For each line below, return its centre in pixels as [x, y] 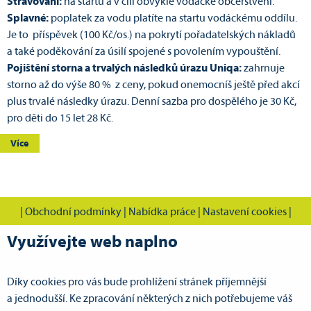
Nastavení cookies [244, 212]
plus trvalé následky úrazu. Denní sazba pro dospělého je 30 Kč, [152, 102]
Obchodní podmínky [73, 212]
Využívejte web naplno [92, 243]
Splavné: [28, 19]
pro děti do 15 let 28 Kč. [60, 119]
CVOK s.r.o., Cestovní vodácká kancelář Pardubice [155, 291]
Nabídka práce [162, 212]
